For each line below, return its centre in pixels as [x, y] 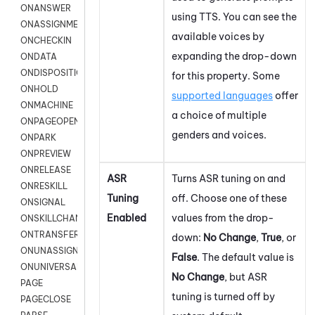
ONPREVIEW [46, 154]
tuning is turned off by [223, 296]
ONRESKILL [44, 186]
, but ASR [246, 277]
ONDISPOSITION [55, 73]
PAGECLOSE [46, 300]
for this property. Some [226, 76]
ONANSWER [46, 8]
